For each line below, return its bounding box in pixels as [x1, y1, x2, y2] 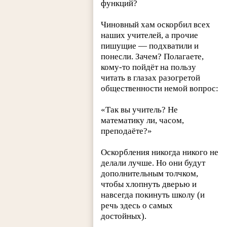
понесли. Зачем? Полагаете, [101, 52, 204, 62]
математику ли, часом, [101, 116, 184, 126]
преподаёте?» [101, 126, 153, 136]
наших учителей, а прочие [101, 30, 199, 41]
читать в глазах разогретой [101, 73, 201, 83]
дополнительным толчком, [101, 169, 199, 179]
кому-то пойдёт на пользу [101, 62, 197, 72]
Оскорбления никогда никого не [101, 147, 219, 158]
